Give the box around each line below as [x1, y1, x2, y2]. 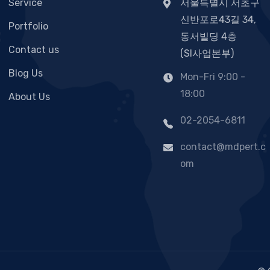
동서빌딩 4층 [180, 30, 237, 42]
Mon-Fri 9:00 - [180, 71, 245, 83]
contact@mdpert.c [180, 140, 266, 152]
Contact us [8, 43, 59, 55]
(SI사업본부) [180, 47, 234, 59]
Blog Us [8, 67, 43, 79]
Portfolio [8, 20, 48, 32]
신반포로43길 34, [180, 13, 256, 25]
